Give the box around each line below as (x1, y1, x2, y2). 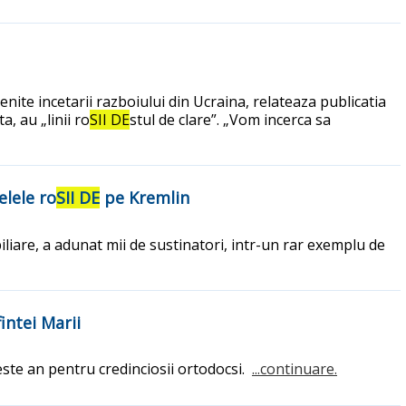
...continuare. (252, 359, 337, 380)
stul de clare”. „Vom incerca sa (130, 110, 331, 130)
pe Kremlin (100, 187, 189, 209)
